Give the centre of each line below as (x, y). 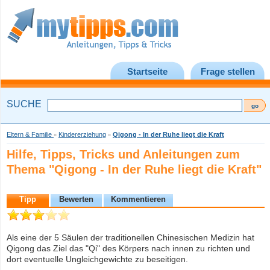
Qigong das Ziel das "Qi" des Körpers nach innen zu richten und (128, 248)
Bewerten (76, 199)
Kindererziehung (82, 134)
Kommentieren (138, 199)
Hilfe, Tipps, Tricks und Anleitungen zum (123, 154)
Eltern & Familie (30, 134)
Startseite (147, 71)
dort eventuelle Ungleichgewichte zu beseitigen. (97, 259)
